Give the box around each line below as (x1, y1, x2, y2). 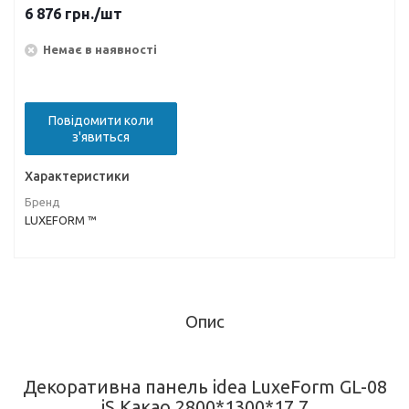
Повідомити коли (48, 113, 153, 128)
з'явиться (72, 130, 130, 144)
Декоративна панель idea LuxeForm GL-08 (22, 376, 387, 397)
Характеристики (25, 169, 130, 184)
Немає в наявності (43, 42, 157, 56)
